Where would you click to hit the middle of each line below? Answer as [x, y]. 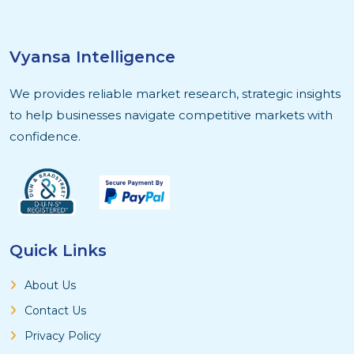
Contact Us [55, 311]
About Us [50, 286]
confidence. [45, 137]
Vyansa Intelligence [92, 57]
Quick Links [58, 251]
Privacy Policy [63, 336]
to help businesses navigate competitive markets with [171, 115]
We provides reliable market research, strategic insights [175, 94]
